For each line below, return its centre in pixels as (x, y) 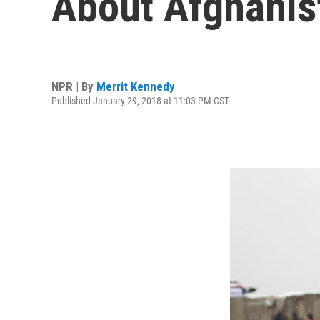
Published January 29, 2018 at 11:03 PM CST (140, 100)
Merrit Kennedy (136, 86)
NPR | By (74, 86)
